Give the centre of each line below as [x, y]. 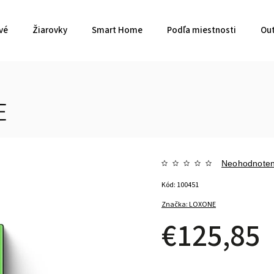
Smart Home [117, 30]
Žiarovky [50, 30]
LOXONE [203, 205]
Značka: [176, 205]
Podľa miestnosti [202, 30]
